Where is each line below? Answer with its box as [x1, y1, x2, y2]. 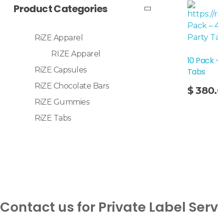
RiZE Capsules [35, 65, 87, 75]
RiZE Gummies [35, 97, 90, 107]
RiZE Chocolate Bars [35, 81, 109, 91]
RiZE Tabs [35, 113, 71, 123]
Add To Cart [122, 80, 163, 90]
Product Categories [14, 1, 108, 16]
